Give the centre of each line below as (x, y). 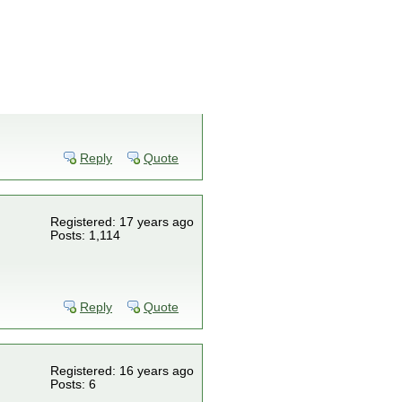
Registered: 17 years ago (122, 222)
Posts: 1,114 (85, 236)
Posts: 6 (73, 385)
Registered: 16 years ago (122, 371)
